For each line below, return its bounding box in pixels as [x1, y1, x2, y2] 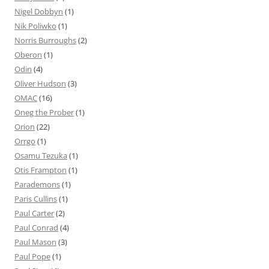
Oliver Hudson [14, 78, 66, 89]
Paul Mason [14, 237, 56, 248]
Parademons [14, 179, 60, 190]
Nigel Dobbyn [14, 6, 63, 17]
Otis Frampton [14, 165, 67, 176]
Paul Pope [14, 251, 50, 262]
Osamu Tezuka [14, 150, 67, 162]
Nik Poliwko [14, 20, 56, 32]
